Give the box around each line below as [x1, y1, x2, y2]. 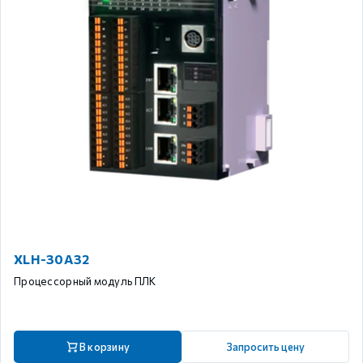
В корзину [79, 340, 130, 353]
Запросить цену [226, 340, 305, 353]
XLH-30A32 [14, 251, 90, 267]
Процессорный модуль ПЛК [14, 275, 156, 288]
